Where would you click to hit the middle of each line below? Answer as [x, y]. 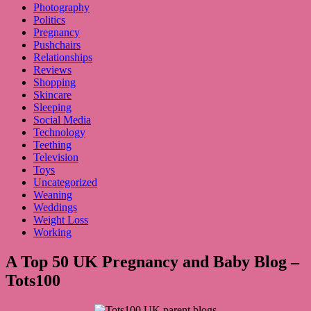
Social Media [62, 120]
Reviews [52, 70]
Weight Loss [61, 220]
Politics [49, 20]
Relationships [63, 58]
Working [52, 233]
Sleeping [52, 108]
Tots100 [33, 281]
